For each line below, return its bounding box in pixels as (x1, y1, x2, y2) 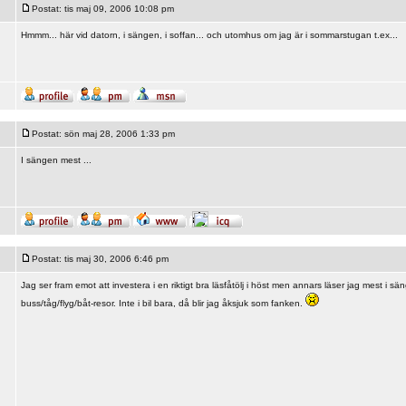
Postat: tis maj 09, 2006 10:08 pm (31, 4, 174, 14)
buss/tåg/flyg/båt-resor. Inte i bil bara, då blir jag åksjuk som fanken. (20, 298, 305, 308)
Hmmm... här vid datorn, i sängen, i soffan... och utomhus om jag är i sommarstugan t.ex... (20, 30, 398, 40)
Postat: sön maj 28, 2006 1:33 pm (31, 129, 175, 139)
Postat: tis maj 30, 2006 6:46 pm (31, 254, 169, 264)
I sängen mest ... (20, 155, 92, 165)
